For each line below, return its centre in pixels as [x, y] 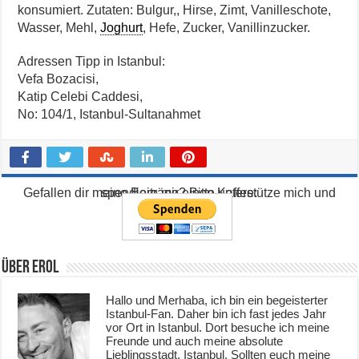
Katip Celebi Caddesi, [81, 97]
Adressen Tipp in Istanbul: [92, 62]
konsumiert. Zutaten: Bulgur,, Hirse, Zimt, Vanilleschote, [175, 10]
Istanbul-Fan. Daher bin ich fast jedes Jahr [216, 314]
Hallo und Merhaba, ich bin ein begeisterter [217, 301]
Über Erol [30, 268]
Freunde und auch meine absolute [195, 341]
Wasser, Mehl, [59, 28]
